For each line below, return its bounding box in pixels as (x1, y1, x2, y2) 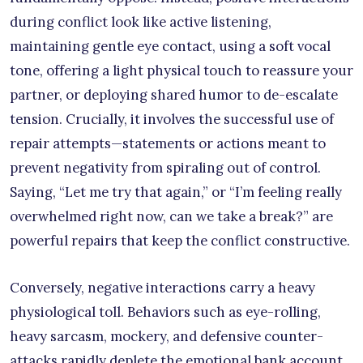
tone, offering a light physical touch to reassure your (10, 62, 353, 80)
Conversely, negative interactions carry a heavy (10, 279, 315, 297)
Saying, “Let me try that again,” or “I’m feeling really (10, 183, 342, 202)
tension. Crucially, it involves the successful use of (10, 110, 334, 129)
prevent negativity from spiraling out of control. (10, 159, 321, 177)
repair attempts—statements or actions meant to (10, 135, 326, 153)
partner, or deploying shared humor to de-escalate (10, 86, 338, 105)
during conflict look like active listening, (10, 13, 271, 32)
